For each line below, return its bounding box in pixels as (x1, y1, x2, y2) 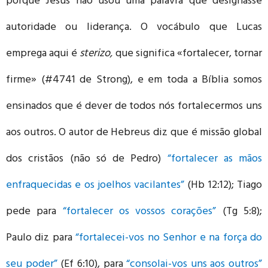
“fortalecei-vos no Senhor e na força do (75, 228, 263, 249)
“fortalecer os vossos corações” (62, 202, 217, 223)
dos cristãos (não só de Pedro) (6, 149, 167, 170)
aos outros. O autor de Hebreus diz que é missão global (6, 123, 262, 144)
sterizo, (80, 44, 113, 65)
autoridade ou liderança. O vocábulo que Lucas (6, 17, 262, 38)
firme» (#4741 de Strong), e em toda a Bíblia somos (6, 70, 262, 91)
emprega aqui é (6, 44, 80, 65)
